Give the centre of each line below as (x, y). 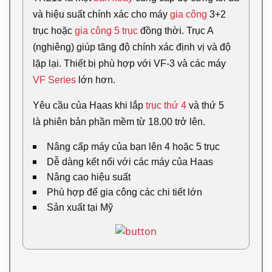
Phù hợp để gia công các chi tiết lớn (124, 192)
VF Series (54, 80)
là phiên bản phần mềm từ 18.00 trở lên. (119, 122)
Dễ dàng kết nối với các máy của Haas (130, 162)
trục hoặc (54, 31)
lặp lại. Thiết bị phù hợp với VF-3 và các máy (129, 63)
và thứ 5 (205, 105)
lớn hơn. (96, 80)
